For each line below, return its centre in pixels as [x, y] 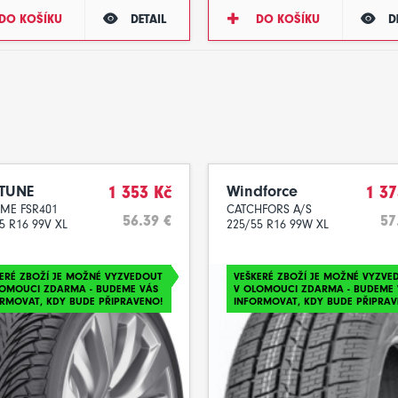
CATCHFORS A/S [269, 209]
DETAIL [149, 19]
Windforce [262, 191]
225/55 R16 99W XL [278, 224]
